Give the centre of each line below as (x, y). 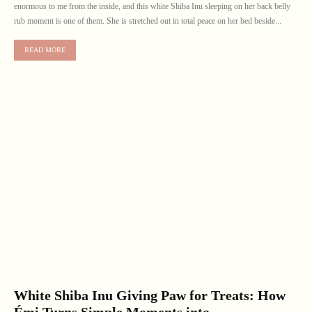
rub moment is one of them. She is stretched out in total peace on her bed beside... (148, 21)
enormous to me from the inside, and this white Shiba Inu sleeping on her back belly (152, 7)
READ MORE (45, 50)
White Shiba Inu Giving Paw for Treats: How (150, 296)
